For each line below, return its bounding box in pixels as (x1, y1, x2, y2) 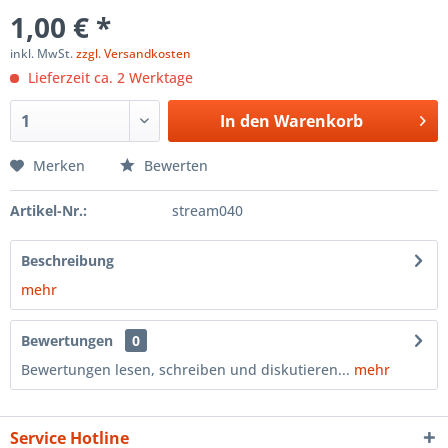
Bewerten (140, 156, 208, 175)
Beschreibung (21, 251, 114, 270)
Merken (33, 156, 85, 175)
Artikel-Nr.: (10, 201, 87, 220)
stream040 (171, 201, 243, 220)
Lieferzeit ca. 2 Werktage (24, 68, 193, 87)
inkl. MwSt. (10, 45, 76, 62)
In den (219, 110, 270, 132)
